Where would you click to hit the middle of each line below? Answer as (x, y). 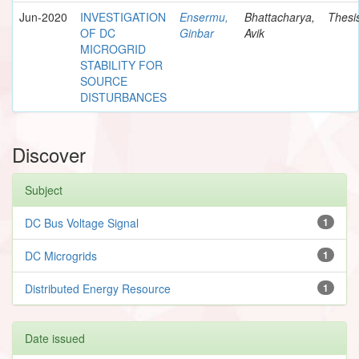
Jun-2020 (43, 16)
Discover (49, 154)
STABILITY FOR (121, 65)
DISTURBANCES (123, 97)
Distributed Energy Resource (98, 288)
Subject (44, 190)
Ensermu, (204, 16)
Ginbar (197, 32)
